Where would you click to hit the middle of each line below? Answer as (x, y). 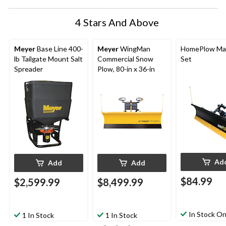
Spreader (29, 69)
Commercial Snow (125, 59)
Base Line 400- (59, 49)
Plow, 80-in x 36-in (126, 69)
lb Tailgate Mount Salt (48, 59)
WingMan (134, 49)
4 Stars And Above (117, 22)
